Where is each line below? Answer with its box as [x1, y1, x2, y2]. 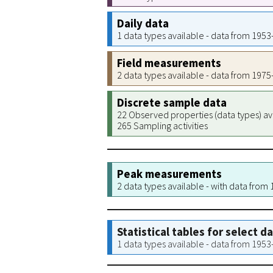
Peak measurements [117, 167, 222, 181]
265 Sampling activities [117, 119, 208, 132]
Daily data [117, 16, 169, 30]
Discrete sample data [117, 96, 227, 110]
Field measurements [117, 56, 221, 70]
